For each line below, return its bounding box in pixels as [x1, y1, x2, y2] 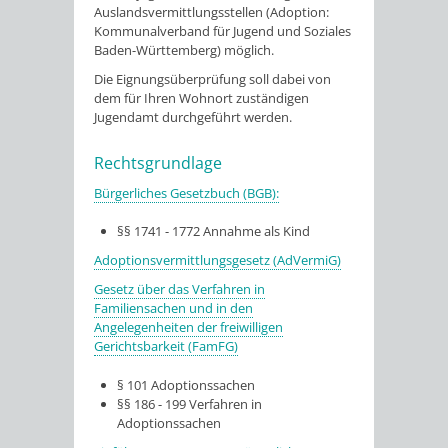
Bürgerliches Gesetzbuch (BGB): [94, 183, 279, 202]
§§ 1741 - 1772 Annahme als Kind [117, 222, 311, 240]
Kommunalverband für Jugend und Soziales [94, 21, 351, 40]
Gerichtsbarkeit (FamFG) [94, 337, 238, 355]
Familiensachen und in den [94, 299, 253, 317]
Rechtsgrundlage [94, 151, 222, 174]
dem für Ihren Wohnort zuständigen [94, 88, 309, 107]
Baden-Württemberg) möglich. [94, 40, 274, 59]
